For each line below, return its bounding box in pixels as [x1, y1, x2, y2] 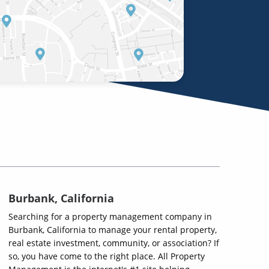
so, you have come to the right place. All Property [8, 250, 205, 262]
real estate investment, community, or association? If [8, 237, 219, 249]
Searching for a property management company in [8, 211, 212, 222]
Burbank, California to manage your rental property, [8, 224, 217, 235]
